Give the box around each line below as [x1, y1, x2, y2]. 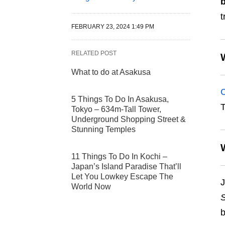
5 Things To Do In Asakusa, [71, 95, 169, 104]
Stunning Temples [71, 125, 136, 134]
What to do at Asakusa [71, 68, 151, 77]
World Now [71, 182, 111, 191]
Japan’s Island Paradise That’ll [71, 162, 181, 171]
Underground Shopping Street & [71, 115, 186, 124]
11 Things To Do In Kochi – [71, 152, 167, 161]
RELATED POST [71, 50, 117, 57]
